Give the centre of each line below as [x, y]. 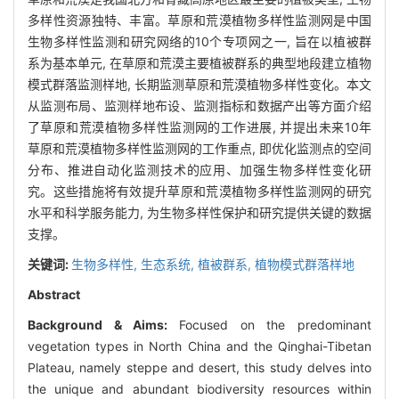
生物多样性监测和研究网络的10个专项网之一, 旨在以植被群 [199, 42]
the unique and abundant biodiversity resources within [199, 389]
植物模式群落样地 [305, 265]
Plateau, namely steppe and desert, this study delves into [199, 368]
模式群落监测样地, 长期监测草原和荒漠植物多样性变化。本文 [199, 85]
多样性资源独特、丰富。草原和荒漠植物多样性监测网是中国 [199, 20]
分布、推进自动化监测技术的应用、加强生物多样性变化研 [199, 170]
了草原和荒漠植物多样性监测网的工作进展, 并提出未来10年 [199, 127]
